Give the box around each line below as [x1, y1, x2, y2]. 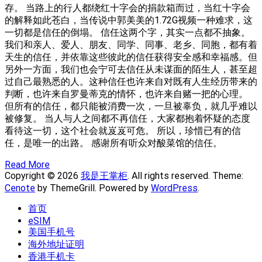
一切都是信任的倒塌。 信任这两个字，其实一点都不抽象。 [5, 26, 250, 38]
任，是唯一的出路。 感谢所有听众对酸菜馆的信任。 [5, 137, 222, 149]
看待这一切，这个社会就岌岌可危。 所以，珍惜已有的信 [5, 125, 241, 136]
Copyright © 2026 [5, 170, 81, 181]
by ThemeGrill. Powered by [35, 182, 151, 194]
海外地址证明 [28, 238, 84, 250]
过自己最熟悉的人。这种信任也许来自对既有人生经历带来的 [5, 75, 257, 87]
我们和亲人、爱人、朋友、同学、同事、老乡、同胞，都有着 [5, 39, 257, 50]
